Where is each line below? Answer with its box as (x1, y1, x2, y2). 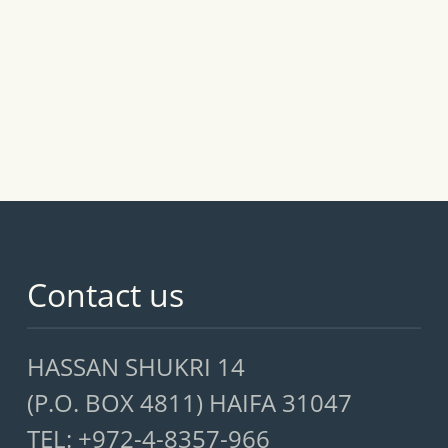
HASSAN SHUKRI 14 (26, 349, 245, 383)
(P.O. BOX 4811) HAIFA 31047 (26, 385, 352, 419)
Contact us (26, 272, 184, 316)
